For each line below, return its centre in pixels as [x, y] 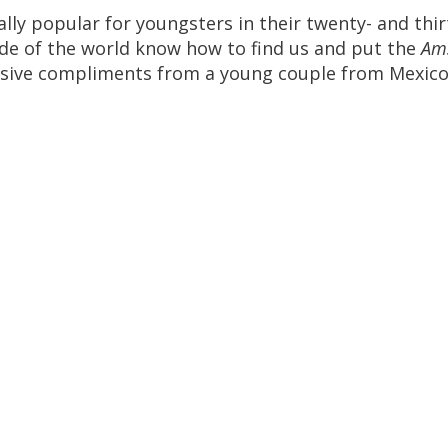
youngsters [184, 23]
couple [307, 73]
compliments [95, 73]
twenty [336, 23]
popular [65, 23]
